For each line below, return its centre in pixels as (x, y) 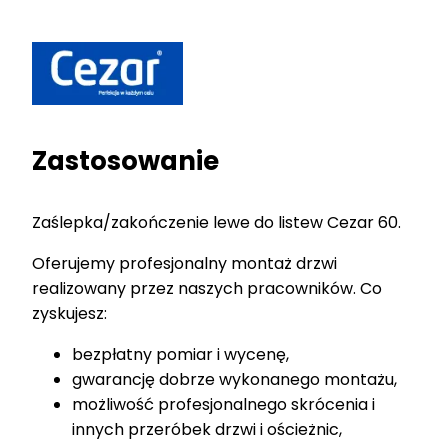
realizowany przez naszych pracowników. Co (207, 288)
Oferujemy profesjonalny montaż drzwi (184, 263)
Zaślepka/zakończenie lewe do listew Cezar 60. (216, 222)
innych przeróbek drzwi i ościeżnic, (207, 429)
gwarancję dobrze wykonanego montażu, (234, 379)
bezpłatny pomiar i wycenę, (180, 354)
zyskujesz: (69, 313)
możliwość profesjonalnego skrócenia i (223, 404)
